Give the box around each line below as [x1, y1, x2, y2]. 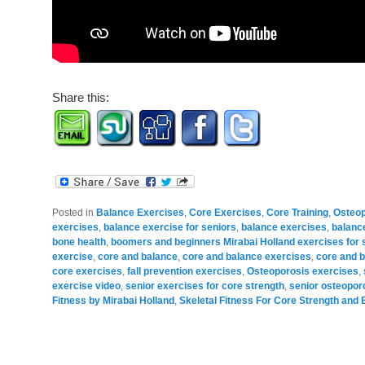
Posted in [52, 207, 94, 219]
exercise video [52, 280, 121, 292]
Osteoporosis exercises [247, 266, 358, 278]
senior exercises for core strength [125, 280, 284, 292]
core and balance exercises [182, 251, 311, 263]
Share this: [52, 90, 109, 105]
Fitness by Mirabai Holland [52, 295, 174, 307]
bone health [52, 236, 106, 248]
